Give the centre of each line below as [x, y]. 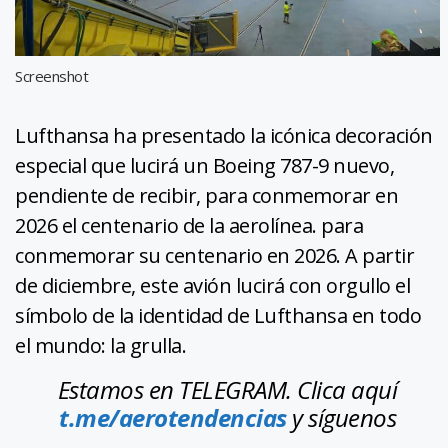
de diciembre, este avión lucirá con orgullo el [212, 285]
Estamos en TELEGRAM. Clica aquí [227, 389]
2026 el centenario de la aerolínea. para [189, 225]
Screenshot [51, 75]
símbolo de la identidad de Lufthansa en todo [218, 315]
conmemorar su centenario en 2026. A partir [214, 255]
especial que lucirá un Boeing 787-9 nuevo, [204, 165]
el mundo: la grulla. [100, 345]
